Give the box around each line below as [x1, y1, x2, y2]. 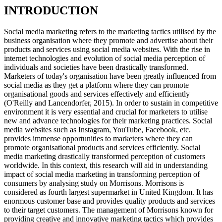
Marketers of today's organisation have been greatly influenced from [4, 72, 216, 81]
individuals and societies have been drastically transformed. [4, 63, 188, 72]
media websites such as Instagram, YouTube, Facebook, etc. [4, 125, 191, 134]
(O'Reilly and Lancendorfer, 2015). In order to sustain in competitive [4, 99, 218, 108]
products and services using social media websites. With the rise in [4, 45, 210, 54]
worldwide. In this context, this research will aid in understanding [4, 161, 208, 170]
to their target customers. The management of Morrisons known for [4, 206, 213, 215]
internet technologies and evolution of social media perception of [4, 54, 205, 63]
